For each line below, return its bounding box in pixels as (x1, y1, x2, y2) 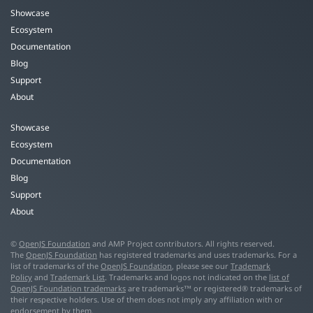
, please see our (172, 260, 231, 271)
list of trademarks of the (10, 260, 101, 271)
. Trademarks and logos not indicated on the (105, 271, 269, 282)
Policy (10, 271, 32, 282)
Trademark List (50, 271, 105, 282)
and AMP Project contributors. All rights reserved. (90, 238, 275, 249)
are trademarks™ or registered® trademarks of (126, 282, 302, 293)
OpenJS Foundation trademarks (10, 282, 126, 293)
